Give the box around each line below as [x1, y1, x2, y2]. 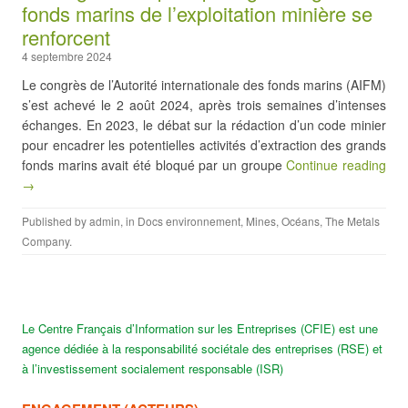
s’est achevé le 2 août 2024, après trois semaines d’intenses [22, 96, 386, 114]
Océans [281, 213, 320, 229]
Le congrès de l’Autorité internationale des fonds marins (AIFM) [22, 76, 386, 94]
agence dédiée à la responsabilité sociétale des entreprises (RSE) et [22, 340, 382, 357]
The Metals [325, 213, 380, 229]
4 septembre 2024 [22, 48, 112, 64]
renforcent [22, 23, 110, 51]
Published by [22, 213, 89, 229]
